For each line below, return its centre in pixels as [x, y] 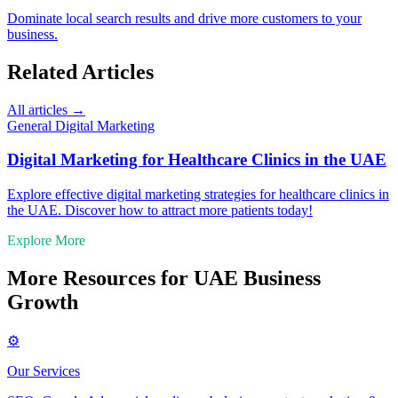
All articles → [46, 109]
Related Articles [80, 72]
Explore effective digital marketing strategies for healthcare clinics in [198, 195]
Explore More [46, 241]
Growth [43, 302]
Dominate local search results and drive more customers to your [184, 18]
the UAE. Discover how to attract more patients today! [160, 211]
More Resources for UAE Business [164, 278]
